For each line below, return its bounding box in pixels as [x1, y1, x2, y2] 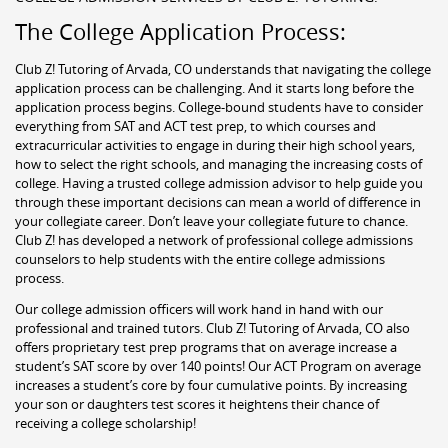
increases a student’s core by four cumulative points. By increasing [15, 375, 407, 394]
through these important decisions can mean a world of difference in [15, 192, 421, 211]
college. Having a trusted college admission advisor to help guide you [15, 173, 423, 192]
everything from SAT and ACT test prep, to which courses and [15, 116, 376, 135]
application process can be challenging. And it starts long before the [15, 78, 414, 97]
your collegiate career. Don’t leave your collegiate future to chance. [15, 211, 408, 230]
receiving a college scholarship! [15, 413, 196, 432]
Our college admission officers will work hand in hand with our [15, 299, 383, 318]
